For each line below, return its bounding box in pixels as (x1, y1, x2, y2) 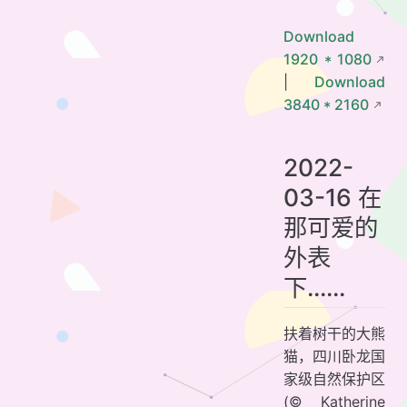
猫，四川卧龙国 (283, 346, 385, 365)
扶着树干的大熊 (283, 323, 385, 342)
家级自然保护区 (283, 369, 385, 388)
